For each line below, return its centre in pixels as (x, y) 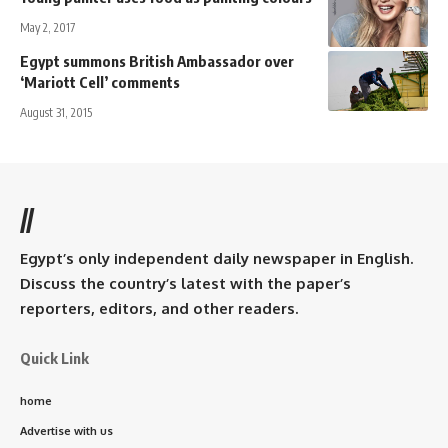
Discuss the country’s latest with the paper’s (185, 283)
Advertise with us (66, 430)
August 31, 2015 (56, 112)
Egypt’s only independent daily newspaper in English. (216, 258)
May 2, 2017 (47, 27)
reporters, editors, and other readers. (159, 308)
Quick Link (54, 357)
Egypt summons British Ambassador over (157, 60)
